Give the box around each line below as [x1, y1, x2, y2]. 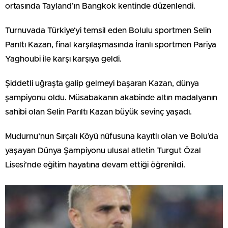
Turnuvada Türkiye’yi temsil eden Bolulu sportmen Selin [5, 26, 211, 35]
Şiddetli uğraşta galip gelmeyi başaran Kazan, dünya [5, 79, 199, 88]
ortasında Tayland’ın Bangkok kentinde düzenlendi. [5, 2, 195, 10]
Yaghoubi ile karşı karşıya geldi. [5, 54, 122, 63]
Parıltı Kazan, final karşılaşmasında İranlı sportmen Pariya [5, 40, 216, 49]
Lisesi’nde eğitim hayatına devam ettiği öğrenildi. [5, 160, 185, 169]
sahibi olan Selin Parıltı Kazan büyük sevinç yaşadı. [5, 107, 192, 116]
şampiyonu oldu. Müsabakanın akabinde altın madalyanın [5, 93, 217, 102]
